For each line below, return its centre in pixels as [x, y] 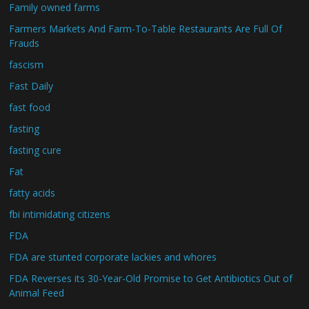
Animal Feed [37, 293]
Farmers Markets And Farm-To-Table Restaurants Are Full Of [146, 29]
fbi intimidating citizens [60, 214]
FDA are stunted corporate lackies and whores [113, 257]
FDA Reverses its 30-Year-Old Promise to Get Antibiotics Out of [151, 278]
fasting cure [36, 150]
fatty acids [32, 193]
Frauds [24, 43]
